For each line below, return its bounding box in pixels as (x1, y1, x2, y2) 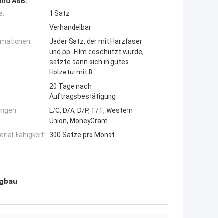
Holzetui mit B (49, 68, 93, 76)
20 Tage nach (49, 82, 91, 91)
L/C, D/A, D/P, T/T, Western (49, 107, 133, 115)
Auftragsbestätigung (49, 92, 116, 101)
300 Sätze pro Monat (49, 131, 115, 139)
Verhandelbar (49, 23, 91, 32)
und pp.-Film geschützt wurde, (49, 48, 144, 56)
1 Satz (49, 9, 70, 18)
